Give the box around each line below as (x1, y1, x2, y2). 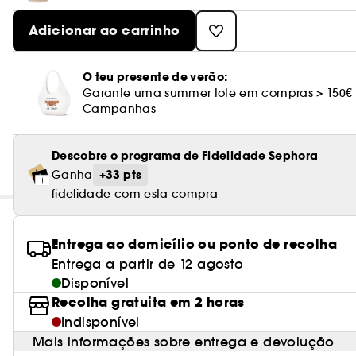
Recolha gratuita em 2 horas (52, 293, 245, 311)
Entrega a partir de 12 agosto (52, 256, 244, 272)
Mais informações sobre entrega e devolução (33, 334, 335, 350)
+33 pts (99, 167, 142, 183)
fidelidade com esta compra (52, 187, 219, 201)
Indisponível (61, 314, 140, 330)
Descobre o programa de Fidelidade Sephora (52, 148, 319, 164)
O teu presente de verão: (83, 69, 228, 85)
